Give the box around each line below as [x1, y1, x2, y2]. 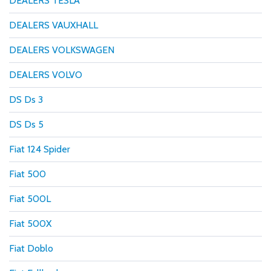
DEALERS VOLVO [9, 68, 82, 80]
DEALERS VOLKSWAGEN [9, 44, 114, 56]
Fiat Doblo [9, 242, 53, 254]
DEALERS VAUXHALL [9, 19, 98, 31]
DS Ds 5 [9, 118, 44, 130]
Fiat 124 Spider [9, 143, 70, 155]
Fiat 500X [9, 217, 51, 229]
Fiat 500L [9, 192, 51, 204]
